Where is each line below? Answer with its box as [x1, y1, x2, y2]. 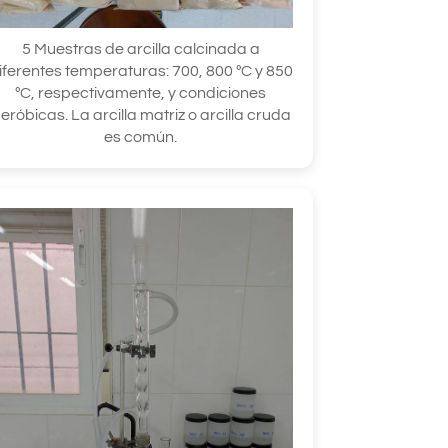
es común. [104, 128, 178, 145]
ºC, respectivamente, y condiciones [15, 84, 267, 101]
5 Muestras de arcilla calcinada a [21, 40, 260, 57]
